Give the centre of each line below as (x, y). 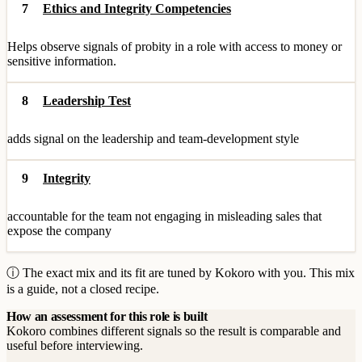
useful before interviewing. (75, 345)
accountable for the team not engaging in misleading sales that (164, 216)
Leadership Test (87, 101)
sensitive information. (62, 61)
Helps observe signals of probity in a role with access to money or (175, 46)
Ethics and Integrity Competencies (137, 8)
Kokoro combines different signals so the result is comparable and (174, 331)
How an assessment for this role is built (107, 316)
